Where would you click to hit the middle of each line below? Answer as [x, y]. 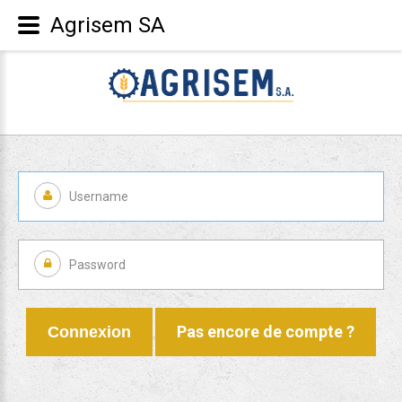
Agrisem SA [108, 25]
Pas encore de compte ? [266, 332]
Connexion [89, 332]
